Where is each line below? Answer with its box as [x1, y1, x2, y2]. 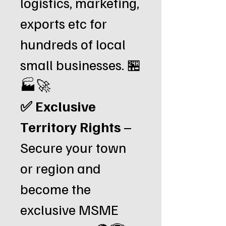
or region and [20, 159, 101, 177]
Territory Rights [20, 118, 124, 135]
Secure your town [20, 138, 126, 156]
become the [20, 180, 91, 197]
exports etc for [20, 14, 107, 32]
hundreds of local [20, 35, 126, 52]
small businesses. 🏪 [20, 55, 141, 73]
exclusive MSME [20, 200, 119, 218]
